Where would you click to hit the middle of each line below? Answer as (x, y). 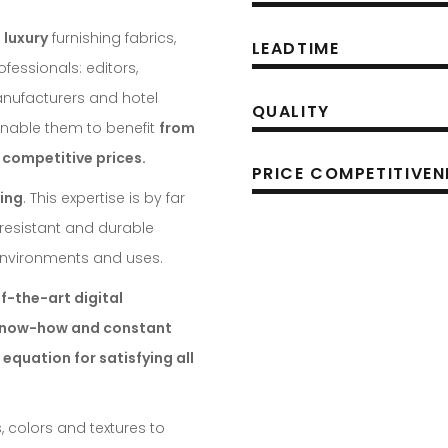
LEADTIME (295, 49)
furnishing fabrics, (112, 37)
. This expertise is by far (104, 197)
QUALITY (290, 111)
